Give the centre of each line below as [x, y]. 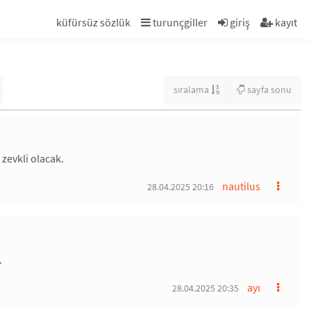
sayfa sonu [269, 90]
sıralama [191, 90]
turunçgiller [179, 22]
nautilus [241, 186]
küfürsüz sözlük [93, 22]
